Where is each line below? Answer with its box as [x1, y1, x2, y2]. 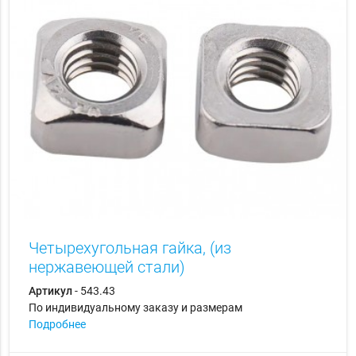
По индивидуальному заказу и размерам [28, 301, 242, 315]
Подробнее [28, 318, 86, 331]
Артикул [28, 284, 72, 298]
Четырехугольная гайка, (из [28, 238, 231, 258]
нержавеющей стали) [28, 257, 185, 277]
